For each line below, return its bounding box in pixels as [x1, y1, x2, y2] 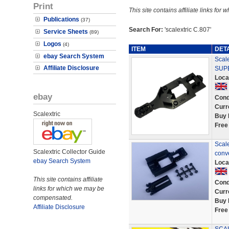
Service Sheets [43, 28, 88, 35]
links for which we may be [33, 185, 104, 192]
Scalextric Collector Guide [33, 148, 105, 155]
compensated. [33, 194, 73, 201]
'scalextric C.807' [164, 26, 211, 33]
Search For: [128, 26, 165, 33]
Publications [43, 16, 79, 23]
